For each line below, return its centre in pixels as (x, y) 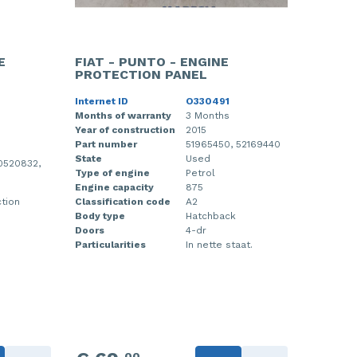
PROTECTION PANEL (141, 75)
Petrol (200, 173)
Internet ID (101, 101)
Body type (100, 216)
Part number (106, 144)
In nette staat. (219, 245)
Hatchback (210, 216)
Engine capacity (114, 187)
